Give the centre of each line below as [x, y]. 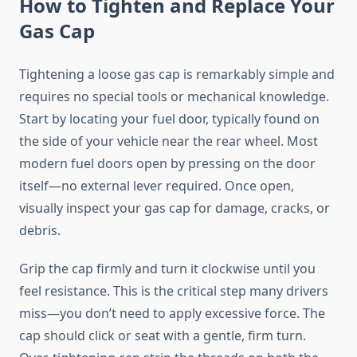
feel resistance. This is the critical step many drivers [174, 291]
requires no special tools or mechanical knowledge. [174, 97]
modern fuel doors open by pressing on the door [167, 164]
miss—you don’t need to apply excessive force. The [172, 314]
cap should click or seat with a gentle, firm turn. [163, 336]
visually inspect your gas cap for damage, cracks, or [175, 208]
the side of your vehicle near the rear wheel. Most [169, 141]
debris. [40, 231]
